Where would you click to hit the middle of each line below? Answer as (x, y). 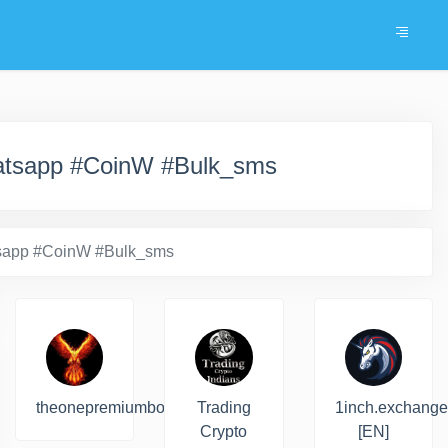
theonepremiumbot (102, 408)
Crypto (224, 432)
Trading (223, 408)
